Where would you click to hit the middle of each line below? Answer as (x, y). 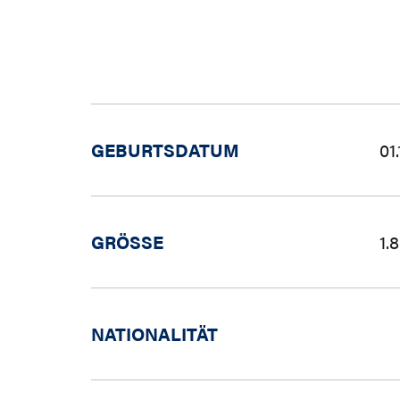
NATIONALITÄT (154, 333)
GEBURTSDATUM (165, 150)
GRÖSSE (122, 242)
